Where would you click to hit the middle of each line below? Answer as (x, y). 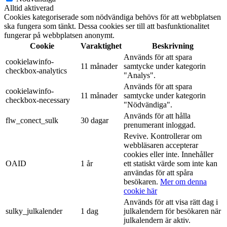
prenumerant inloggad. (160, 125)
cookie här (140, 191)
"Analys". (140, 75)
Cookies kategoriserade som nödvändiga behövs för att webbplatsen (112, 17)
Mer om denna (183, 182)
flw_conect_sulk (32, 121)
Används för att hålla (157, 116)
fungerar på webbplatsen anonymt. (59, 35)
